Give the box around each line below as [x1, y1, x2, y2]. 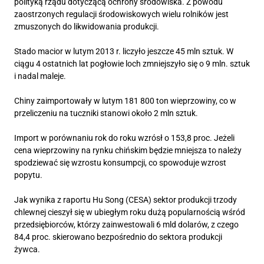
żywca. [14, 245, 42, 255]
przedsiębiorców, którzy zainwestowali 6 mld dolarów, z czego [14, 220, 239, 230]
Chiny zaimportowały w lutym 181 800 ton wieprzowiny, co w [14, 96, 236, 106]
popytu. [14, 170, 42, 180]
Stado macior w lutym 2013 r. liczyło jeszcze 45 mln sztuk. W [14, 47, 233, 57]
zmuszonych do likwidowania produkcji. [14, 22, 159, 32]
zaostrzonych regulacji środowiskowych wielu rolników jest [14, 9, 229, 19]
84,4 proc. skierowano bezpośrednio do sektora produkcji [14, 232, 222, 242]
